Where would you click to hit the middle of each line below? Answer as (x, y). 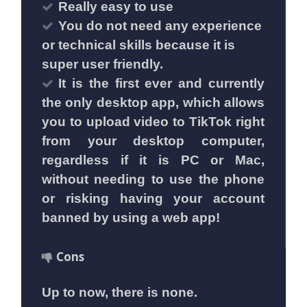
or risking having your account (153, 199)
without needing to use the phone (153, 180)
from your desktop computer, (153, 141)
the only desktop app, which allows (153, 103)
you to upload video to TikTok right (153, 122)
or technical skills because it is (138, 45)
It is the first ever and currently (161, 84)
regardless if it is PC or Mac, (153, 160)
